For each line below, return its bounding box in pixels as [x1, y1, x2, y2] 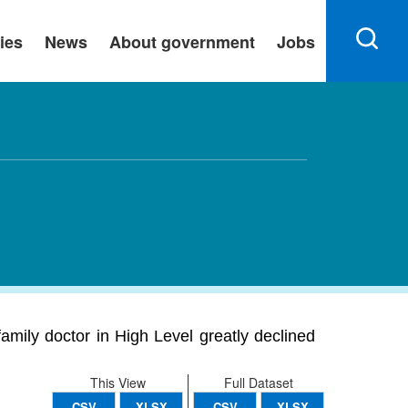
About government [109, 30, 255, 54]
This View [89, 373, 146, 392]
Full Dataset [224, 373, 293, 392]
